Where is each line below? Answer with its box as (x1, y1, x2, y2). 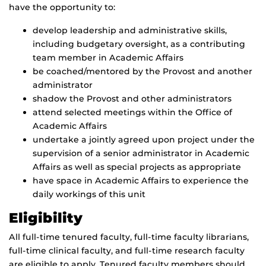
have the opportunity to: (9, 2, 115, 13)
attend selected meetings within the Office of (33, 107, 232, 118)
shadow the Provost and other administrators (33, 93, 232, 104)
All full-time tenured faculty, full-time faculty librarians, (9, 232, 249, 243)
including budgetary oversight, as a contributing (33, 39, 245, 50)
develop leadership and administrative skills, (33, 25, 227, 36)
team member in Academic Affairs (33, 52, 183, 64)
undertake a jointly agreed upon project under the (33, 134, 255, 145)
